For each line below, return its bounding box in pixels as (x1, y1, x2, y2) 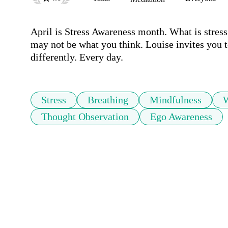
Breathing (88, 94, 128, 106)
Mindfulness (150, 94, 202, 106)
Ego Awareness (150, 111, 212, 123)
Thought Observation (41, 111, 129, 123)
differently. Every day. (31, 51, 123, 63)
